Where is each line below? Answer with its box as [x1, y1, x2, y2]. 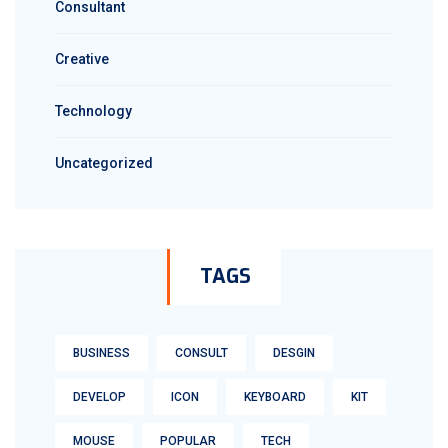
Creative [55, 51, 109, 67]
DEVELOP [73, 390, 126, 404]
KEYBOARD [244, 390, 306, 404]
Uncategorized [55, 155, 153, 171]
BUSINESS [73, 346, 130, 360]
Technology [55, 103, 132, 119]
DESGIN [273, 346, 315, 360]
